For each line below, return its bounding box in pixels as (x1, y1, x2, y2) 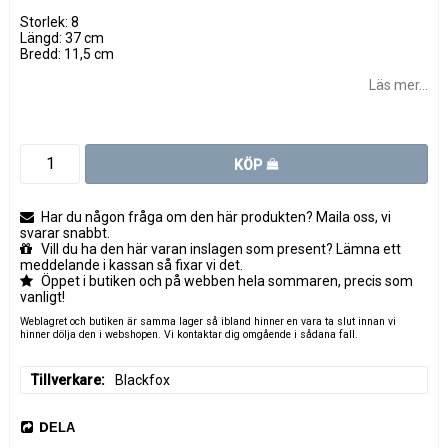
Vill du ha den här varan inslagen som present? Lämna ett (41, 240, 401, 257)
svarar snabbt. (20, 224, 110, 241)
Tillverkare (31, 372, 101, 388)
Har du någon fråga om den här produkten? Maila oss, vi (41, 208, 391, 225)
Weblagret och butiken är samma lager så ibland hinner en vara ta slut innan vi (20, 315, 396, 328)
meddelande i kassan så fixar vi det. (20, 256, 243, 273)
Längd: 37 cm (20, 29, 104, 46)
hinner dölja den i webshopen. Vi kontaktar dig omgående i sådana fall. (20, 328, 358, 341)
